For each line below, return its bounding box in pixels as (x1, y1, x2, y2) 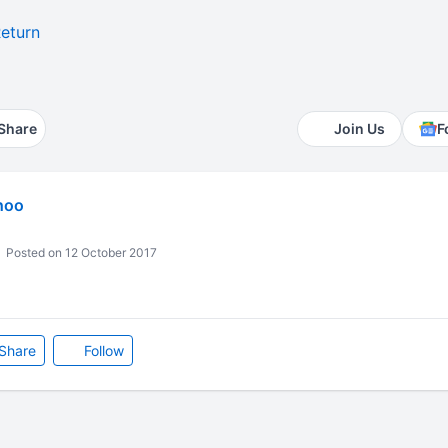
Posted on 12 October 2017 (2, 245, 157, 260)
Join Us (334, 120, 386, 137)
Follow (79, 342, 124, 359)
